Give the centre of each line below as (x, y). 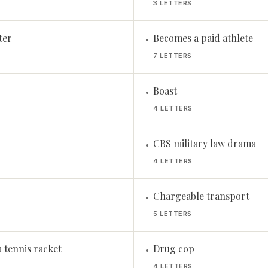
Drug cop (174, 249)
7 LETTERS (173, 56)
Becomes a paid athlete (203, 38)
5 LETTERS (173, 214)
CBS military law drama (205, 143)
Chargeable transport (201, 196)
